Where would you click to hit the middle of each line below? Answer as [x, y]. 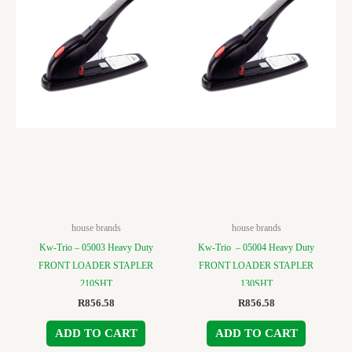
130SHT [256, 284]
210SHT [96, 284]
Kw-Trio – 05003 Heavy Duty [96, 248]
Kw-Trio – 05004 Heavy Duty [256, 248]
